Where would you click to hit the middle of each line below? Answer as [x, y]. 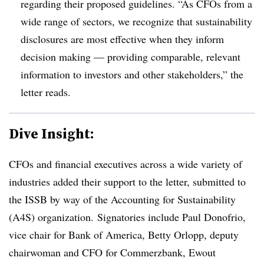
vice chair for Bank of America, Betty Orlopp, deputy [124, 234]
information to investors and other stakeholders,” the [132, 74]
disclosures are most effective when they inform [122, 39]
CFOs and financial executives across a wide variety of [126, 164]
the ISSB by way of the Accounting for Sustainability [122, 199]
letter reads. [46, 92]
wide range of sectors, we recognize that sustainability [136, 21]
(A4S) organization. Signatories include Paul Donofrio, [127, 217]
